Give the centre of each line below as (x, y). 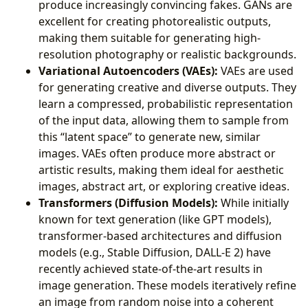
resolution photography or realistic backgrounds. (167, 54)
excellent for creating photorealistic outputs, (155, 21)
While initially (253, 202)
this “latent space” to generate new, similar (150, 136)
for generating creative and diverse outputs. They (167, 87)
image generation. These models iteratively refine (167, 285)
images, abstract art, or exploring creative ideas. (164, 186)
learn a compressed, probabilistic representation (166, 103)
